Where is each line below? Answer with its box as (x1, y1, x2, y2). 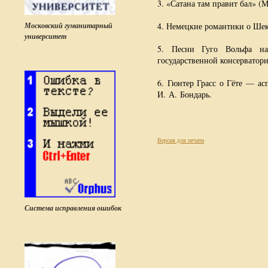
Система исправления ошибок (25, 203, 121, 213)
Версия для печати (157, 136, 204, 144)
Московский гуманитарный (25, 20, 112, 31)
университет (25, 31, 66, 41)
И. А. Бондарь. (157, 89, 212, 100)
